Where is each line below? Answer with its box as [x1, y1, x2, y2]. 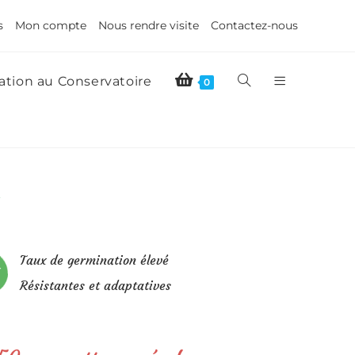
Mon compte [15, 18, 86, 32]
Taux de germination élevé [19, 252, 169, 268]
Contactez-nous [211, 18, 298, 32]
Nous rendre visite [98, 18, 199, 32]
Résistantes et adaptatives [19, 277, 171, 293]
